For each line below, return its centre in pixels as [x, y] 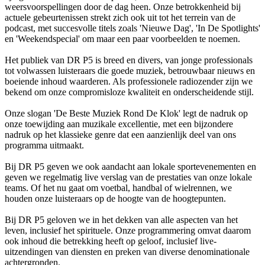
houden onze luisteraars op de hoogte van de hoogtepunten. [115, 198]
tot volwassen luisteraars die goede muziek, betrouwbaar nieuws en [130, 70]
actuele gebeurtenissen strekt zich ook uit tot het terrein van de [120, 17]
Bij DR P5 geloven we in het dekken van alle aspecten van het [121, 219]
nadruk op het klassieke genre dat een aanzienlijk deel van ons [120, 134]
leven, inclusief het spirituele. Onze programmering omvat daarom [128, 230]
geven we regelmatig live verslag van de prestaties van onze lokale [128, 177]
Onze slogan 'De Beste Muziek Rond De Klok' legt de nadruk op [126, 113]
